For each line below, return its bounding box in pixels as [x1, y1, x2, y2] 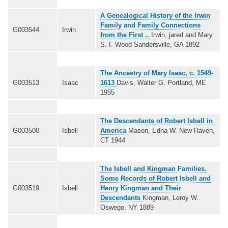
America [100, 126, 128, 134]
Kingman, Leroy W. [142, 193, 198, 202]
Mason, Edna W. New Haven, [128, 126, 215, 134]
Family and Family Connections [100, 21, 201, 29]
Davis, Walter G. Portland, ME [117, 78, 206, 87]
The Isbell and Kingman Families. [100, 164, 207, 173]
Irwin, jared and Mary [151, 31, 213, 39]
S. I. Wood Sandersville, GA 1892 [100, 40, 199, 48]
